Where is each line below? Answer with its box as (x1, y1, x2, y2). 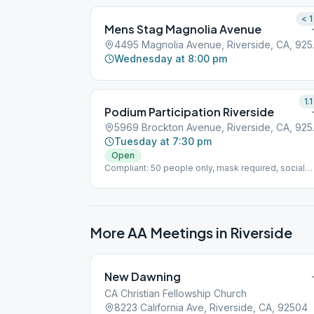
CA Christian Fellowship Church (104, 287, 247, 299)
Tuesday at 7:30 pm (114, 135, 212, 147)
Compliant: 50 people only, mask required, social (104, 163, 305, 173)
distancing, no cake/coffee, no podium (104, 174, 264, 184)
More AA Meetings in (90, 224, 230, 241)
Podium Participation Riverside (104, 104, 274, 119)
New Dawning (104, 269, 181, 284)
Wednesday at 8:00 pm (114, 53, 227, 64)
